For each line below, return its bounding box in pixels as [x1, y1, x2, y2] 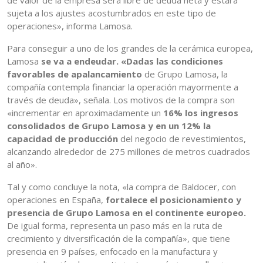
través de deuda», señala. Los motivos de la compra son [7, 94, 235, 106]
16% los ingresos [163, 107, 238, 119]
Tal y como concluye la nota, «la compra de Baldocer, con [7, 181, 236, 193]
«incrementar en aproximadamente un [7, 107, 163, 119]
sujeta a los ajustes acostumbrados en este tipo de [7, 7, 216, 19]
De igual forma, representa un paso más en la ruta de [7, 220, 222, 232]
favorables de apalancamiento [7, 68, 142, 80]
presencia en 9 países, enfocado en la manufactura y [7, 245, 218, 258]
